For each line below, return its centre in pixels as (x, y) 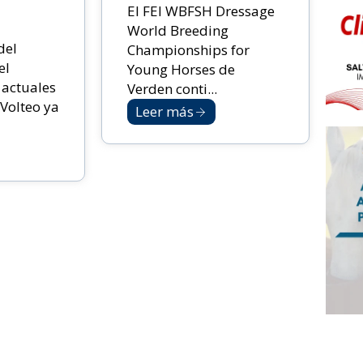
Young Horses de (181, 70)
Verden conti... (173, 89)
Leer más (165, 112)
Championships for (189, 50)
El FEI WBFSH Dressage (201, 11)
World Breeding (178, 31)
